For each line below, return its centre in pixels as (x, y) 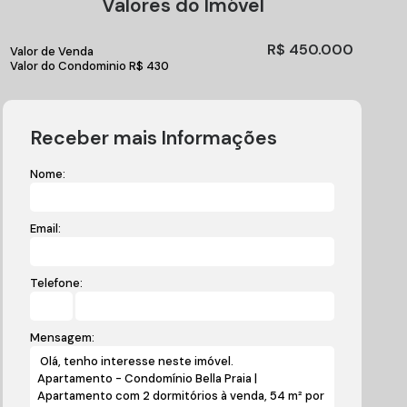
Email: (46, 228)
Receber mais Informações (154, 138)
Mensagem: (63, 338)
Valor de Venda (52, 51)
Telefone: (57, 283)
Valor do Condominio (69, 66)
